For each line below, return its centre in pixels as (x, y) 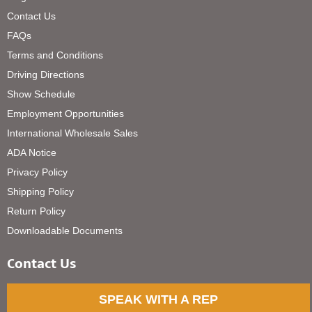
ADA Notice (32, 153)
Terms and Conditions (55, 55)
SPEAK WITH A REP (159, 300)
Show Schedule (41, 94)
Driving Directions (46, 75)
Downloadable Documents (65, 231)
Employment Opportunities (66, 114)
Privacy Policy (38, 172)
